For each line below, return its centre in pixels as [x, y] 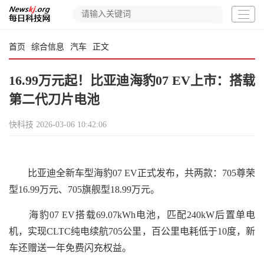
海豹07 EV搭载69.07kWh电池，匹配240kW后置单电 [132, 215]
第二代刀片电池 [54, 99]
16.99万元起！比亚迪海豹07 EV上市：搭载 [132, 80]
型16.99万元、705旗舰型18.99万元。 [84, 189]
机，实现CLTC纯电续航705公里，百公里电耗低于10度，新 [132, 231]
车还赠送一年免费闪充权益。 [70, 248]
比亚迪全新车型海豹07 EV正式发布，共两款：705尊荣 [132, 173]
